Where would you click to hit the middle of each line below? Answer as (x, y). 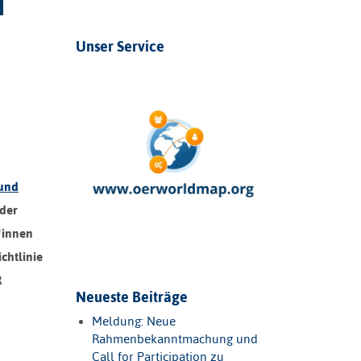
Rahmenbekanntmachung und (174, 339)
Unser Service (120, 46)
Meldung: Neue (133, 322)
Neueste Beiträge (131, 297)
